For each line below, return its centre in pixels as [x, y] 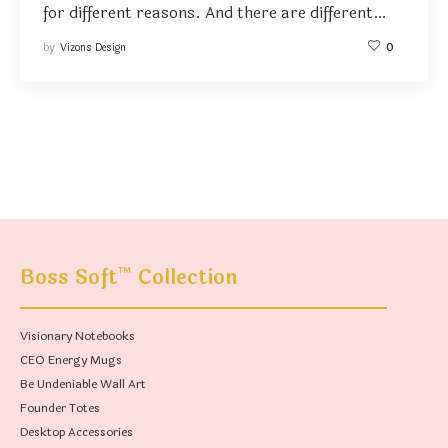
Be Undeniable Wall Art [83, 384]
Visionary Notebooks [77, 336]
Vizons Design [92, 47]
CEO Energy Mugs [71, 360]
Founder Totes [60, 408]
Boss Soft [69, 278]
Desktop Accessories [76, 432]
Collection [185, 278]
